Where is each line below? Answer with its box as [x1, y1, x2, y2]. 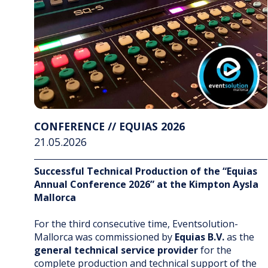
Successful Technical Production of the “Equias [34, 165, 257, 178]
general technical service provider [34, 243, 198, 257]
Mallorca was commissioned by [34, 230, 175, 244]
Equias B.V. [175, 230, 224, 244]
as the [224, 230, 254, 244]
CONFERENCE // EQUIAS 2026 [34, 119, 185, 134]
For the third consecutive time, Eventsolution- [34, 217, 238, 231]
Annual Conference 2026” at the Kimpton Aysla [34, 178, 258, 191]
